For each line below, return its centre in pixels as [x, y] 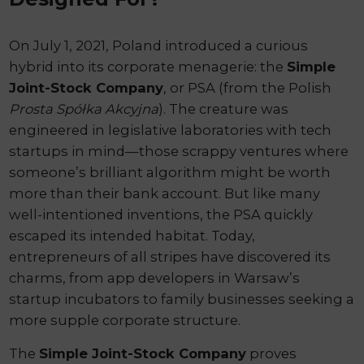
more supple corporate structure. [125, 321]
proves [272, 354]
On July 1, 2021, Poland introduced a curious [159, 46]
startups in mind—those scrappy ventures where [179, 152]
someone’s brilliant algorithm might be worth [170, 173]
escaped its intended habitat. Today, [132, 236]
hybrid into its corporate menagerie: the [148, 67]
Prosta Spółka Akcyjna [84, 109]
